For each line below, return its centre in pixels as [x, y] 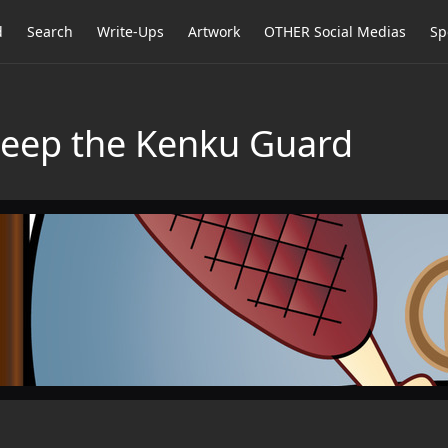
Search [50, 31]
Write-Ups [130, 31]
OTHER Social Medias [335, 31]
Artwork [214, 31]
